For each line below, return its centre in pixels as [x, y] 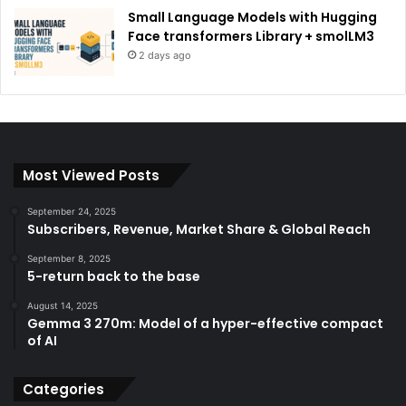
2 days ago [165, 56]
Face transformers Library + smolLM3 [251, 37]
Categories [63, 390]
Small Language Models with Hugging [252, 18]
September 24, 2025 [72, 212]
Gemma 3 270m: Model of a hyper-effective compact [205, 324]
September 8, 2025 [69, 259]
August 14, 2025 [63, 306]
